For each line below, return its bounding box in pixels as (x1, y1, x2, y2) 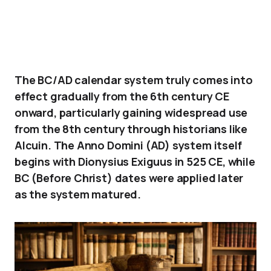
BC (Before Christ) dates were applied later (15, 171, 244, 185)
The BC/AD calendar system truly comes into (15, 73, 253, 87)
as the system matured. (15, 187, 142, 201)
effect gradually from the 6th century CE (15, 89, 229, 103)
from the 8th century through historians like (15, 122, 248, 136)
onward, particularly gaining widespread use (15, 105, 248, 120)
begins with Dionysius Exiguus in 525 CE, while (15, 154, 255, 169)
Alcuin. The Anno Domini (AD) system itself (15, 138, 242, 152)
